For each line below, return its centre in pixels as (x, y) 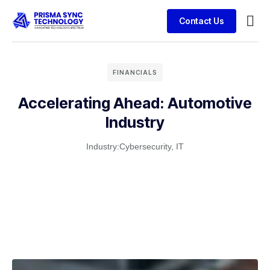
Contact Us (201, 20)
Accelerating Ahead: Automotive (135, 103)
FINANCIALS (135, 72)
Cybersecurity (145, 146)
